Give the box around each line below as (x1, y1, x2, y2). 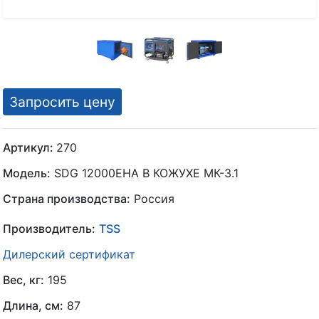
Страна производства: (3, 192, 130, 206)
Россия (130, 192, 174, 206)
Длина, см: (3, 298, 63, 313)
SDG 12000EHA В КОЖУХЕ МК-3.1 (51, 166, 239, 180)
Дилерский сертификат (3, 247, 135, 262)
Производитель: (3, 221, 95, 236)
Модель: (3, 166, 51, 180)
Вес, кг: (3, 273, 44, 288)
